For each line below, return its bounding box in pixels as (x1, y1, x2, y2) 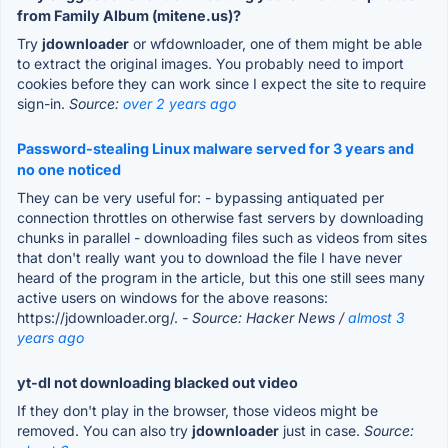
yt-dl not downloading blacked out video (17, 373, 298, 391)
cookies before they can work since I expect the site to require (17, 74, 426, 92)
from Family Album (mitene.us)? (17, 6, 241, 24)
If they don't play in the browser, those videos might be (17, 401, 378, 419)
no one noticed (17, 160, 121, 178)
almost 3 (348, 308, 405, 326)
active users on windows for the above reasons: (17, 288, 328, 306)
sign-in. (17, 94, 69, 112)
